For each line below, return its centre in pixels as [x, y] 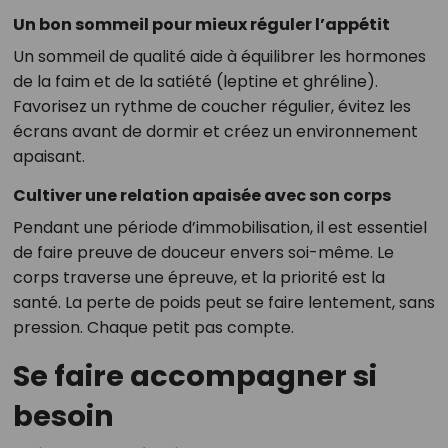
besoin [63, 416]
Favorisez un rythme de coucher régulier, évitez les [211, 107]
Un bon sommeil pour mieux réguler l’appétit [201, 25]
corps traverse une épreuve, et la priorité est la [198, 278]
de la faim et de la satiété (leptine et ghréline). [195, 82]
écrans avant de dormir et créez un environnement [215, 132]
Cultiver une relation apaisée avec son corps [201, 196]
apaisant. [48, 157]
